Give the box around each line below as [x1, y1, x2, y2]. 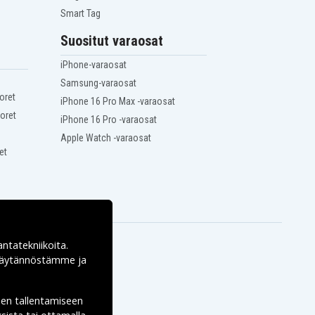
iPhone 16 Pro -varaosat [60, 114, 157, 126]
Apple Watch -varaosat [60, 132, 152, 144]
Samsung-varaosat [60, 77, 137, 89]
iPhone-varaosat [60, 59, 127, 71]
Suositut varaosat [60, 32, 164, 50]
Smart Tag [60, 8, 101, 20]
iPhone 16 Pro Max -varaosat [60, 96, 176, 108]
